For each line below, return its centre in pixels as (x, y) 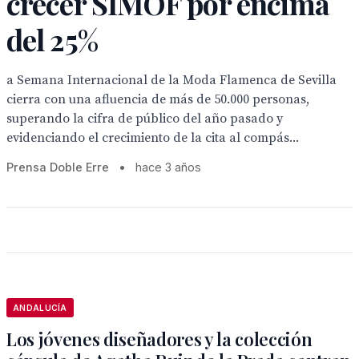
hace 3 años (168, 167)
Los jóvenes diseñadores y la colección (159, 339)
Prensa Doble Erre (58, 167)
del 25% (52, 39)
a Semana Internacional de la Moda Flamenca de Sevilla (171, 80)
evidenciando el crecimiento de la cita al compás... (153, 138)
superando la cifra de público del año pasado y (145, 119)
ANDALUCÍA (40, 308)
